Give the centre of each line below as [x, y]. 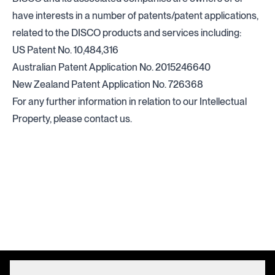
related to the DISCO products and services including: [127, 33]
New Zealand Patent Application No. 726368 [108, 84]
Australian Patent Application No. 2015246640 [111, 67]
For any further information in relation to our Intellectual [130, 102]
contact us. [108, 119]
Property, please [47, 119]
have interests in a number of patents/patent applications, [135, 16]
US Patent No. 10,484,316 [65, 50]
